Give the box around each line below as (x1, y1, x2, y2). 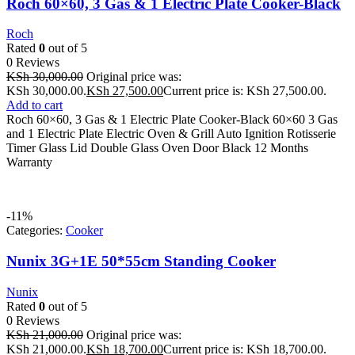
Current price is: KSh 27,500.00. (163, 84, 326, 98)
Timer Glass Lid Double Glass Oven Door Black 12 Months (6, 141, 308, 155)
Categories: (6, 223, 66, 238)
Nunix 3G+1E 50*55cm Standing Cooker (6, 253, 276, 270)
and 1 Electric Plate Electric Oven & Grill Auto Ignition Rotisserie (6, 127, 336, 141)
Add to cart (6, 98, 63, 113)
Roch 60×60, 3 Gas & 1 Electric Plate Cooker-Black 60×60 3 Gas (6, 113, 338, 127)
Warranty (6, 155, 52, 170)
